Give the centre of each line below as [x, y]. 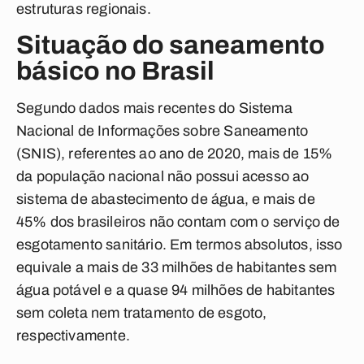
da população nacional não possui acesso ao [163, 176]
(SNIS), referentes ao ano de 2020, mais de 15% [175, 154]
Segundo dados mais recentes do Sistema [154, 108]
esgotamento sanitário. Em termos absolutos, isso [180, 245]
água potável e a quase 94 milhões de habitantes [176, 290]
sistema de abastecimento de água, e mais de [166, 199]
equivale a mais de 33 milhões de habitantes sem [177, 267]
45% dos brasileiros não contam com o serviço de [178, 222]
